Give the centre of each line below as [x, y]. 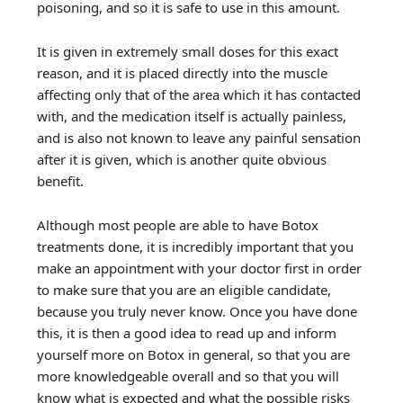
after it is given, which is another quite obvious [182, 159]
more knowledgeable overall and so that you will [188, 376]
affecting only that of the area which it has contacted [199, 94]
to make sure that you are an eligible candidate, [184, 290]
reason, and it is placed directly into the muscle [183, 73]
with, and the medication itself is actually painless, [192, 116]
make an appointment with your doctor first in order [200, 268]
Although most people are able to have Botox [178, 225]
